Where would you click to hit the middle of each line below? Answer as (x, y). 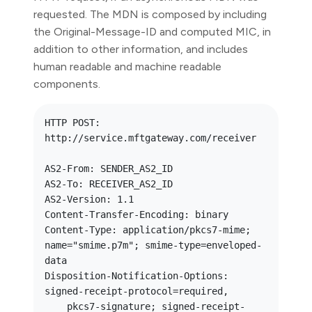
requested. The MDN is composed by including (150, 14)
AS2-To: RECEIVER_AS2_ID (109, 184)
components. (67, 84)
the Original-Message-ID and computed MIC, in (152, 32)
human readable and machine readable (127, 67)
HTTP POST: (72, 123)
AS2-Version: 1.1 (89, 199)
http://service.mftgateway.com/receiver (150, 138)
